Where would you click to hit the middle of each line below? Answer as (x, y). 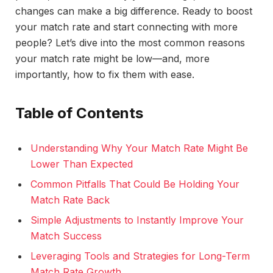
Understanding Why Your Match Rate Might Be (139, 148)
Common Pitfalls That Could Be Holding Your (135, 184)
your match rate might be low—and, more (112, 59)
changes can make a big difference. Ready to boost (134, 11)
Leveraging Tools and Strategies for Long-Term (140, 256)
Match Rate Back (70, 200)
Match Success (66, 236)
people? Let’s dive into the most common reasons (130, 43)
